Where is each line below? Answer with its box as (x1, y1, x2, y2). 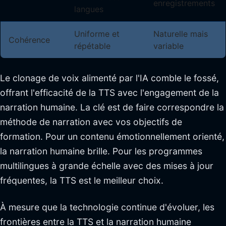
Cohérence (9, 35, 50, 45)
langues (74, 4, 103, 15)
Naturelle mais (153, 29, 208, 39)
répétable (74, 41, 110, 51)
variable (153, 41, 184, 51)
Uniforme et (74, 29, 120, 39)
